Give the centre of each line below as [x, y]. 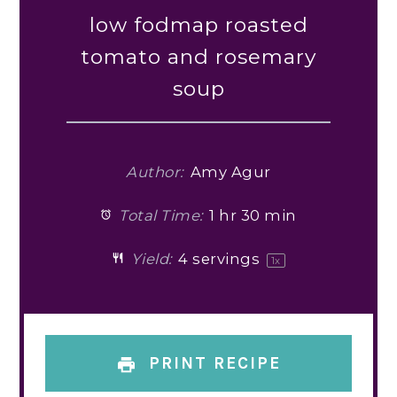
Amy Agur [230, 171]
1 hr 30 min [253, 215]
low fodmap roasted [198, 24]
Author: [155, 171]
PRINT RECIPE [212, 364]
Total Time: [159, 215]
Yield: [150, 258]
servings [226, 258]
